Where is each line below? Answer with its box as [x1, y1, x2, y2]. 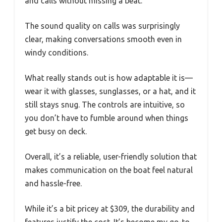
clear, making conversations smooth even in [25, 34, 182, 44]
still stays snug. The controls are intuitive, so [25, 100, 185, 109]
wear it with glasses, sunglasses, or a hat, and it [25, 86, 196, 96]
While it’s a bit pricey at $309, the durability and [25, 204, 195, 213]
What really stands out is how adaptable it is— [25, 73, 193, 82]
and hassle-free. [25, 178, 82, 188]
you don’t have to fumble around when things [25, 113, 188, 122]
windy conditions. [25, 48, 88, 57]
